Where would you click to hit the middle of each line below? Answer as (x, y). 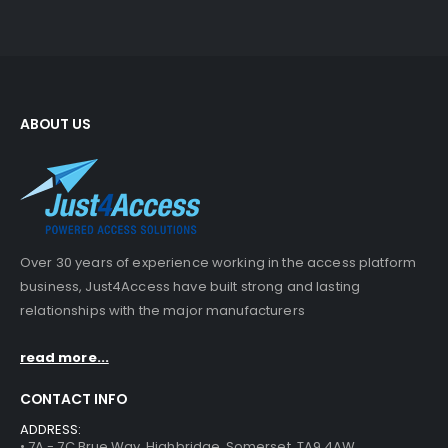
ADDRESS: (51, 430)
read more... (64, 357)
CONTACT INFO (73, 398)
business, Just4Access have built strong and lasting (190, 287)
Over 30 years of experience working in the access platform (218, 263)
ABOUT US (55, 124)
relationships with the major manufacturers (162, 311)
